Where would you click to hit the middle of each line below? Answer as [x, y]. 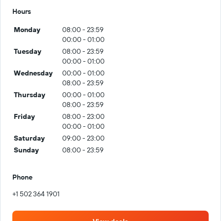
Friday [24, 116]
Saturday [29, 138]
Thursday [30, 94]
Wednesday [33, 73]
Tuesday [28, 51]
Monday [27, 29]
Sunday [26, 150]
